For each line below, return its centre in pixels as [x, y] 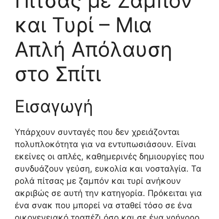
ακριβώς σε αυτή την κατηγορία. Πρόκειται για [108, 193]
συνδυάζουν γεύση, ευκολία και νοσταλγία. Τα [108, 168]
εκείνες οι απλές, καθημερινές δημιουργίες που [109, 156]
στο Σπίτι [58, 73]
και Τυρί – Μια [83, 24]
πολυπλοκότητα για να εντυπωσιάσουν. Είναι [105, 144]
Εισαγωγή [54, 106]
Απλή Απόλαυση [94, 49]
